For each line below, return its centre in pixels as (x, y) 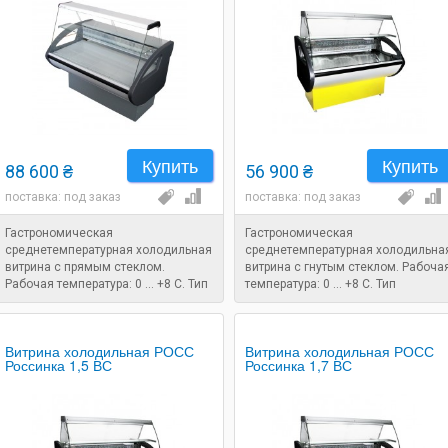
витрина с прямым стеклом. (85, 267)
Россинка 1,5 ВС (58, 365)
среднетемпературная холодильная (108, 250)
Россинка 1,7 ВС (298, 365)
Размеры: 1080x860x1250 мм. (330, 318)
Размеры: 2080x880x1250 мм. (90, 318)
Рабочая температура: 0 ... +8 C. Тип (106, 284)
